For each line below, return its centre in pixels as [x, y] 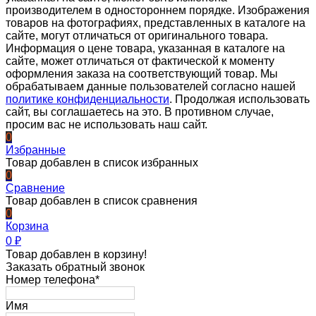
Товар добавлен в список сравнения [102, 201]
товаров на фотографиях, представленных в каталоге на [156, 23]
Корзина [27, 226]
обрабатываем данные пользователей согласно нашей [151, 87]
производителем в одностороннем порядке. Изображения [158, 11]
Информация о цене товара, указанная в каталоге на [145, 49]
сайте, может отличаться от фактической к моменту [140, 61]
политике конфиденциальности [87, 99]
